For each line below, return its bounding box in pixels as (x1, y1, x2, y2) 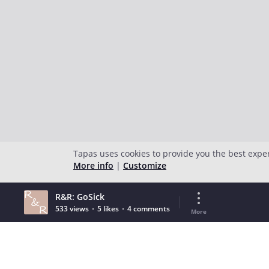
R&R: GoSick (55, 191, 104, 202)
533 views (55, 204, 89, 214)
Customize (123, 160, 166, 171)
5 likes (97, 204, 119, 214)
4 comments (127, 204, 170, 214)
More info (73, 160, 113, 171)
